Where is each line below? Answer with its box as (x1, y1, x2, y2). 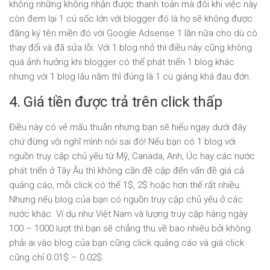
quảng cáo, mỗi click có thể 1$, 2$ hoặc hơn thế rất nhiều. (9, 180, 242, 190)
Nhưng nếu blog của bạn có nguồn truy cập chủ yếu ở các (9, 194, 243, 205)
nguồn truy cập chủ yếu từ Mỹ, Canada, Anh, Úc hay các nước (9, 151, 255, 162)
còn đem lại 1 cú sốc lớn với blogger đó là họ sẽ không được (9, 13, 253, 24)
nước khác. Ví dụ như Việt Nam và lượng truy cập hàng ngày (9, 209, 248, 219)
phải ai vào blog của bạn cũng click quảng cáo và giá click (9, 237, 244, 248)
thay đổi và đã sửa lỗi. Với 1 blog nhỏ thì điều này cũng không (9, 42, 252, 53)
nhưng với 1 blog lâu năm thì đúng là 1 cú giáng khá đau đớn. (9, 71, 251, 82)
